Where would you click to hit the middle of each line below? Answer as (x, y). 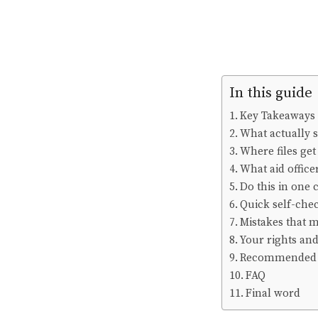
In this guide (271, 93)
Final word (273, 294)
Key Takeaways (278, 116)
